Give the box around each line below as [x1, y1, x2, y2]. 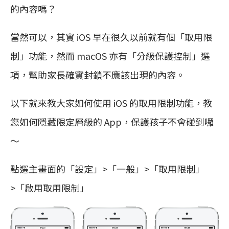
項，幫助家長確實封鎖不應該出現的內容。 [10, 67, 185, 81]
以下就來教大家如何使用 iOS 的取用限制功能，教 [10, 96, 212, 109]
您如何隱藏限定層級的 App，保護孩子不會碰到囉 [10, 114, 214, 128]
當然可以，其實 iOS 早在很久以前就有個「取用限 [10, 30, 212, 43]
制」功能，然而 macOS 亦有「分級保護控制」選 [10, 49, 210, 62]
